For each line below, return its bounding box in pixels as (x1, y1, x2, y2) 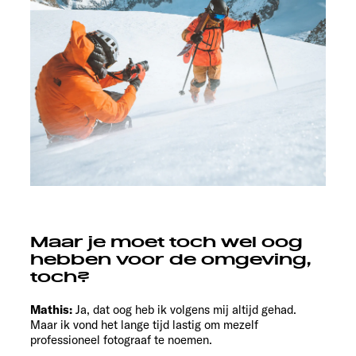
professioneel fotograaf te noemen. (30, 332, 212, 348)
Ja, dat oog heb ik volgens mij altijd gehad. (75, 302, 296, 318)
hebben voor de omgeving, (30, 250, 311, 270)
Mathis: (30, 302, 72, 318)
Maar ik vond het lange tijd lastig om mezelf (30, 317, 258, 333)
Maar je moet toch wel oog (30, 233, 303, 253)
